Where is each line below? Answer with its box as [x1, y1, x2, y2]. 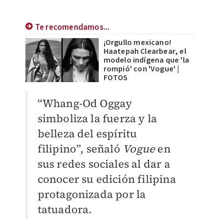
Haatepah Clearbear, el [103, 46, 186, 57]
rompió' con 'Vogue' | [103, 64, 179, 74]
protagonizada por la [37, 187, 146, 201]
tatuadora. [37, 202, 92, 217]
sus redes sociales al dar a [37, 156, 170, 171]
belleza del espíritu [37, 126, 137, 141]
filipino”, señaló [37, 141, 123, 156]
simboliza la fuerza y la [37, 111, 157, 126]
